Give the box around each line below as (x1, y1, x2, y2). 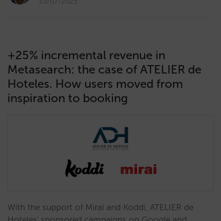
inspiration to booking (7, 91, 128, 105)
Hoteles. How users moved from (7, 76, 183, 91)
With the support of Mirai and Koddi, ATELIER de (7, 202, 193, 212)
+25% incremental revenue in (7, 48, 165, 62)
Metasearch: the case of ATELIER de (7, 62, 201, 76)
